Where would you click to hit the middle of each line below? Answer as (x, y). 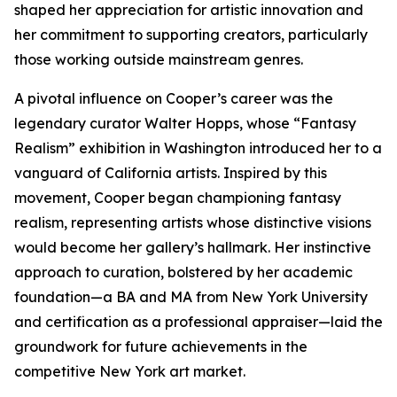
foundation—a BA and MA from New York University (191, 297)
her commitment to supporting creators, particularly (191, 35)
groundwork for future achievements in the (161, 346)
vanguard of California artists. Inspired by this (171, 173)
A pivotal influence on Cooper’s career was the (174, 98)
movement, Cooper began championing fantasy (178, 198)
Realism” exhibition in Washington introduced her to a (198, 148)
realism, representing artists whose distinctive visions (193, 222)
